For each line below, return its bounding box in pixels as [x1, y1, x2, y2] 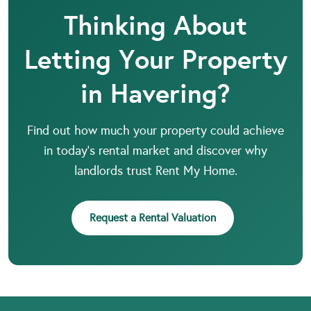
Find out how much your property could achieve [27, 122, 284, 138]
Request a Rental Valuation [90, 210, 216, 224]
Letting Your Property [24, 42, 287, 76]
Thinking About [64, 8, 247, 42]
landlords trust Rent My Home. [74, 162, 237, 178]
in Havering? [81, 76, 230, 110]
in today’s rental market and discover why [44, 142, 267, 158]
